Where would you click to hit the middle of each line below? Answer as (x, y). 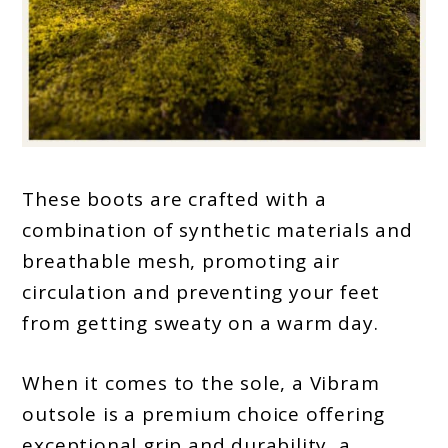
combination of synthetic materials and (217, 230)
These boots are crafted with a (174, 199)
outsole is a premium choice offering (204, 413)
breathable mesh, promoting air (181, 261)
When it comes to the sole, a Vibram (201, 382)
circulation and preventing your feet (201, 292)
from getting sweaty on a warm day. (200, 323)
